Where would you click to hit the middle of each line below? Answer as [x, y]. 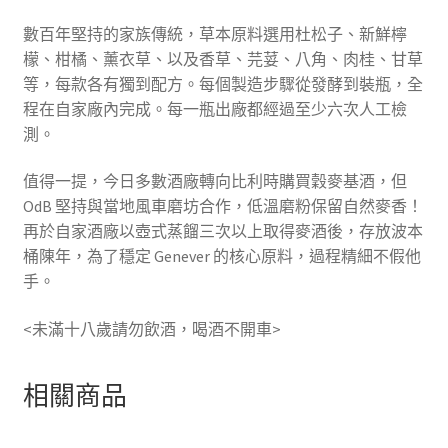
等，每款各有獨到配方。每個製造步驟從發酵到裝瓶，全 [222, 83]
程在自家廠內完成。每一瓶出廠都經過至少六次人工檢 [214, 108]
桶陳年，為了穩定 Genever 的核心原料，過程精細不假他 [221, 256]
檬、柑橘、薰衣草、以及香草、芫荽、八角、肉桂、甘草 [222, 58]
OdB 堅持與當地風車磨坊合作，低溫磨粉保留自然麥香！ [222, 206]
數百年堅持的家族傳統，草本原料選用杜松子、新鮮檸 [214, 33]
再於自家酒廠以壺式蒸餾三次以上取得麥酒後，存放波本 [222, 231]
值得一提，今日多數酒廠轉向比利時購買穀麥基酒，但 [214, 181]
